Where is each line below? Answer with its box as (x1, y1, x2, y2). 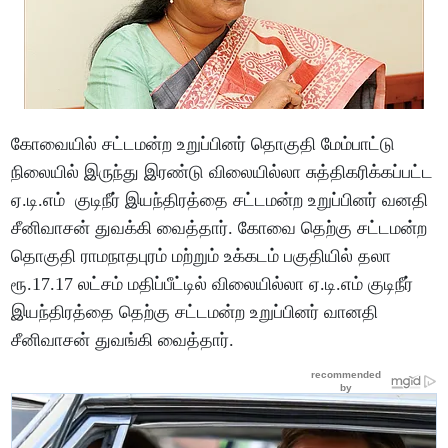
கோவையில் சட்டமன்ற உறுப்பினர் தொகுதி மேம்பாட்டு (11, 133, 396, 154)
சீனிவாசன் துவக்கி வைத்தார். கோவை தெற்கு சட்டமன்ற (11, 217, 428, 238)
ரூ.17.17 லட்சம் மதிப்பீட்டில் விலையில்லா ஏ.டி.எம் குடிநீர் (11, 273, 414, 294)
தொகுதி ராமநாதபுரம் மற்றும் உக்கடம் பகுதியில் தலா (11, 245, 392, 266)
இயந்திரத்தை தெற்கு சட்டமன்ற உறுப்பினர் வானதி (11, 301, 379, 322)
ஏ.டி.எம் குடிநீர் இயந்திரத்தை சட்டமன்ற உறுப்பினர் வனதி (11, 189, 429, 210)
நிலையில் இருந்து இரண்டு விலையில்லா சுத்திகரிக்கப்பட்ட (11, 161, 434, 182)
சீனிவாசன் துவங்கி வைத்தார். (11, 329, 240, 350)
